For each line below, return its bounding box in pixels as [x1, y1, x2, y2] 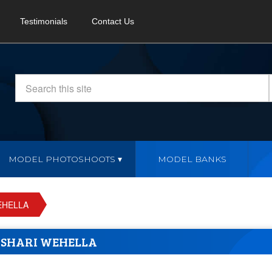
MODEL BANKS [157, 154, 226, 165]
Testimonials [20, 16, 67, 26]
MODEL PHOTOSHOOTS [8, 154, 116, 165]
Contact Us [92, 16, 134, 26]
